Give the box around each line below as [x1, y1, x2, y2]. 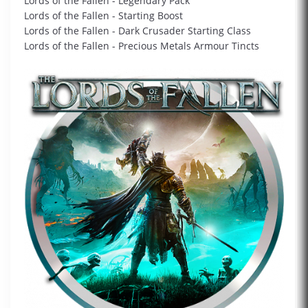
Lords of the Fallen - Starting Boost [24, 9, 183, 23]
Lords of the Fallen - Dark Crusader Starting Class [24, 24, 251, 38]
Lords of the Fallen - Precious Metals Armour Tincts [24, 39, 259, 53]
